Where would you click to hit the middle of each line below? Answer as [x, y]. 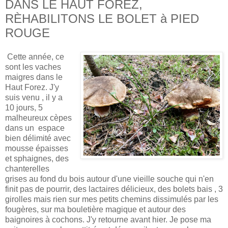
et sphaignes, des [37, 159]
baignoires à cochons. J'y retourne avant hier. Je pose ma [108, 220]
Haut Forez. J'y [32, 88]
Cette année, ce [36, 57]
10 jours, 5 [24, 108]
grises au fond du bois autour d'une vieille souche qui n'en [109, 179]
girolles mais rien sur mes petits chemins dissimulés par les [112, 199]
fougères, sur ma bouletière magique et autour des [95, 210]
